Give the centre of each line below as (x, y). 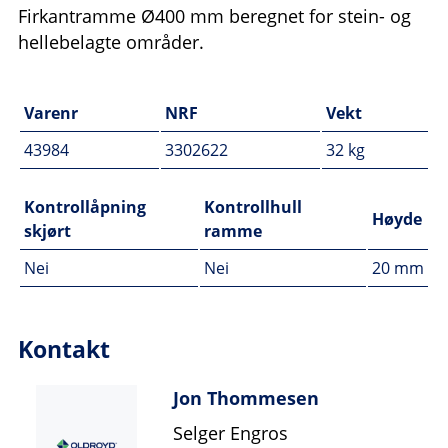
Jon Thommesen (246, 397)
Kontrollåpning (85, 207)
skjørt (47, 231)
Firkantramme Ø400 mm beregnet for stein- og (214, 16)
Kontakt (64, 349)
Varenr (51, 113)
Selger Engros (231, 432)
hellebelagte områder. (111, 42)
